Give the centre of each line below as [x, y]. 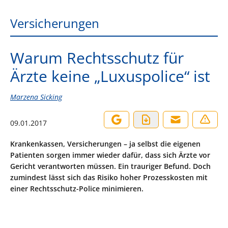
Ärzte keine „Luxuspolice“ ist [110, 76]
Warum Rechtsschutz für [97, 58]
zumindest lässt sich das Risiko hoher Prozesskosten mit [109, 177]
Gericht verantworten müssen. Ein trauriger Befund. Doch [110, 166]
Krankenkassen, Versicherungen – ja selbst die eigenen [105, 144]
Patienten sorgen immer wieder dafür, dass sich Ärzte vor [110, 155]
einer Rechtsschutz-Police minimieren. [77, 189]
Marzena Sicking [36, 97]
